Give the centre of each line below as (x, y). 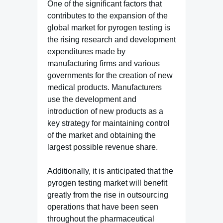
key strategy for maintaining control (109, 123)
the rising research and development (111, 39)
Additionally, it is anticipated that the (110, 171)
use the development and (92, 99)
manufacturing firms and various (104, 63)
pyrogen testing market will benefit (107, 183)
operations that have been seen (103, 207)
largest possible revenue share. (103, 147)
